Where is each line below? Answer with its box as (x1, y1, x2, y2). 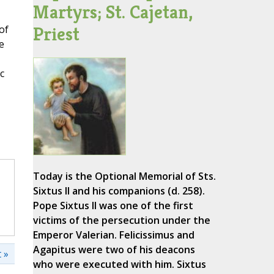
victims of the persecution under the (32, 213, 210, 228)
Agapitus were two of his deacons (32, 243, 195, 257)
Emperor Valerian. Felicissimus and (32, 228, 194, 242)
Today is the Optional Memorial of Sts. (32, 169, 216, 183)
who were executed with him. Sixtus (32, 257, 206, 272)
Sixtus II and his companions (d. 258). (32, 184, 205, 198)
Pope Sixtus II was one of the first (32, 199, 193, 213)
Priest (32, 23, 80, 46)
